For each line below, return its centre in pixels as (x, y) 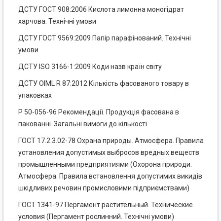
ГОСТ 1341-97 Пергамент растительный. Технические (106, 205)
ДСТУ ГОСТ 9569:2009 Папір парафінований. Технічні (105, 38)
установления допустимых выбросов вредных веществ (109, 153)
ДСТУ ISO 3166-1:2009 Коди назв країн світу (90, 67)
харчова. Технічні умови (57, 21)
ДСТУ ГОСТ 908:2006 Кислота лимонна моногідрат (101, 10)
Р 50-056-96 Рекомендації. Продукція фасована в (99, 112)
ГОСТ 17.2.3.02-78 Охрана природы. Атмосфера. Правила (111, 141)
